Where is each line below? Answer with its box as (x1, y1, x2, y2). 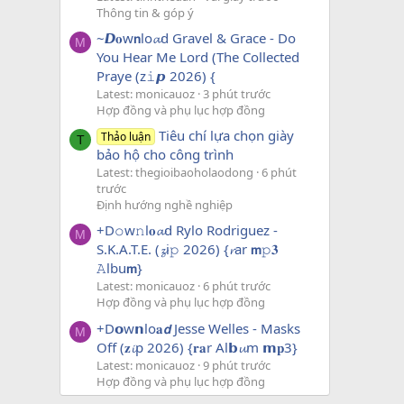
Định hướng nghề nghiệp (96, 197, 233, 214)
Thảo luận (101, 129, 151, 145)
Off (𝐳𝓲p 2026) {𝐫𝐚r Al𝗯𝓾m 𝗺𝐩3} (96, 337, 298, 356)
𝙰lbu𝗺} (96, 259, 142, 278)
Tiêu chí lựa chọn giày (159, 126, 295, 145)
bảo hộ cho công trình (96, 145, 234, 164)
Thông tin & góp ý (96, 4, 194, 21)
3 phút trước (203, 85, 271, 102)
